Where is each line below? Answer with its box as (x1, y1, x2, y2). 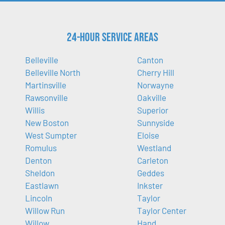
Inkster (137, 180, 163, 191)
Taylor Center (137, 205, 186, 216)
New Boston (25, 118, 69, 128)
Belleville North (25, 67, 80, 78)
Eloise (137, 130, 159, 141)
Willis (25, 105, 45, 116)
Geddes (137, 168, 164, 178)
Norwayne (137, 80, 174, 90)
